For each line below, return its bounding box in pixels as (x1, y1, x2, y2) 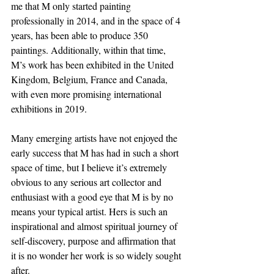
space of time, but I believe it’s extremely (11, 161, 169, 174)
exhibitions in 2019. (11, 102, 89, 116)
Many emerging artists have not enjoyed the (11, 131, 180, 145)
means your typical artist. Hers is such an (11, 205, 170, 218)
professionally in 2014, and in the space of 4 (11, 14, 183, 28)
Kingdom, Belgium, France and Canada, (11, 73, 170, 86)
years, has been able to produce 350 (11, 29, 150, 42)
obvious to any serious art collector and (11, 176, 164, 189)
